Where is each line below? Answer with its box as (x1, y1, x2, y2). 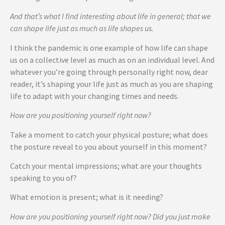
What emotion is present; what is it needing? (10, 192, 163, 202)
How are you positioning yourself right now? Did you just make (10, 211, 210, 221)
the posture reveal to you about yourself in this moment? (10, 141, 207, 152)
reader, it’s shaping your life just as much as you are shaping (10, 78, 213, 89)
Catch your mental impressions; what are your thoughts (10, 161, 202, 171)
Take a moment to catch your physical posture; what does (10, 129, 208, 140)
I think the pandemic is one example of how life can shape (10, 42, 208, 53)
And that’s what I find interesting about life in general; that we (10, 11, 211, 22)
